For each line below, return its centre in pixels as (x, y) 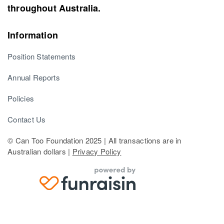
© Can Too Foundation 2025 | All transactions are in (94, 140)
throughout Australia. (54, 8)
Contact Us (27, 119)
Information (33, 35)
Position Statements (42, 56)
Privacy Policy (97, 151)
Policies (21, 98)
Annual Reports (34, 77)
